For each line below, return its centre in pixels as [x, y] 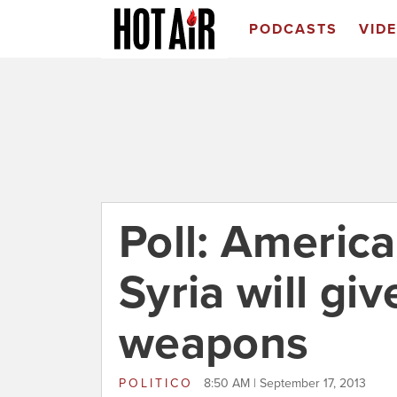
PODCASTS [293, 29]
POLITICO [159, 383]
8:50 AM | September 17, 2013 [285, 383]
